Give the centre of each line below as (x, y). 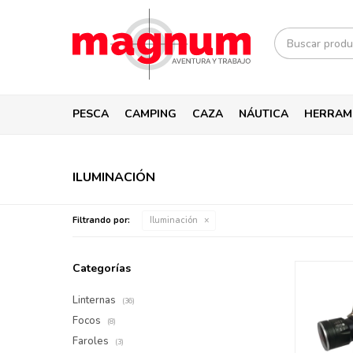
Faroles (92, 341)
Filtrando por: (101, 220)
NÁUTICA (264, 114)
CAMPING (150, 114)
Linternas (95, 300)
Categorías (102, 268)
